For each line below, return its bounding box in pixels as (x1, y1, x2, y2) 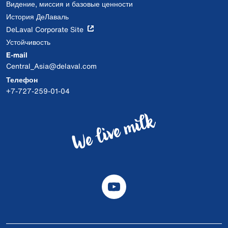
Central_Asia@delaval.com (6, 61, 97, 71)
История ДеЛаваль (6, 11, 69, 22)
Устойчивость (6, 37, 50, 47)
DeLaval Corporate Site (6, 24, 83, 35)
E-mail (6, 49, 27, 60)
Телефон (6, 74, 38, 85)
